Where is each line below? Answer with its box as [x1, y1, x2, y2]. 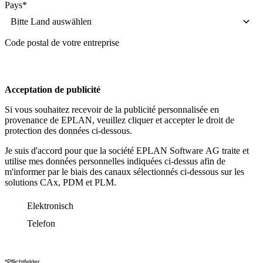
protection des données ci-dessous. [5, 126, 132, 136]
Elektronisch [27, 201, 73, 211]
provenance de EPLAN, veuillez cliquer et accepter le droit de [5, 115, 234, 126]
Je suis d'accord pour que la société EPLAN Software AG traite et [5, 146, 249, 156]
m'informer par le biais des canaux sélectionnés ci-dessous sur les [5, 167, 244, 177]
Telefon [27, 218, 55, 229]
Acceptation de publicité [5, 85, 100, 95]
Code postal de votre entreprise [5, 38, 119, 48]
